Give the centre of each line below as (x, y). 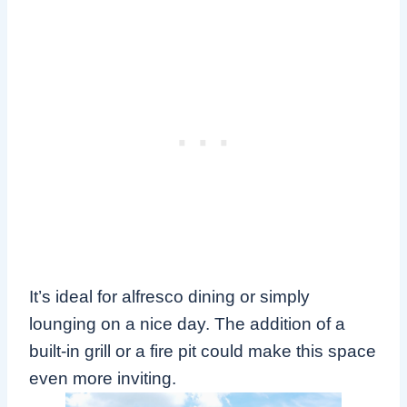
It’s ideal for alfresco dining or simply (169, 297)
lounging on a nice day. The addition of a (187, 324)
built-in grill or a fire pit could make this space (203, 352)
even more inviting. (103, 379)
